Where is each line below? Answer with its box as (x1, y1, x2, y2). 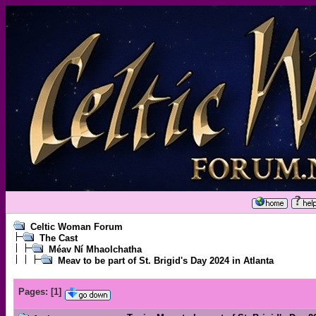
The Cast (39, 233, 78, 243)
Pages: (18, 286, 48, 297)
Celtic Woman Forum (30, 221, 123, 232)
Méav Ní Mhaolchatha (49, 244, 142, 255)
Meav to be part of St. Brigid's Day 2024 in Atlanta (58, 255, 274, 266)
